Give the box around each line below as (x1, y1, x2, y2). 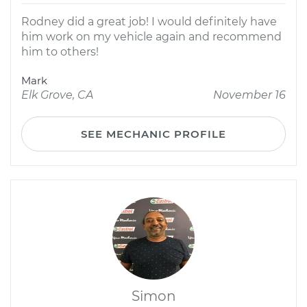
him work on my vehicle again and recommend (21, 30, 282, 43)
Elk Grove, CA (21, 88, 93, 101)
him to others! (21, 45, 99, 58)
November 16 (213, 88, 286, 101)
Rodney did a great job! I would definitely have (21, 15, 277, 28)
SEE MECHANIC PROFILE (81, 127, 226, 140)
